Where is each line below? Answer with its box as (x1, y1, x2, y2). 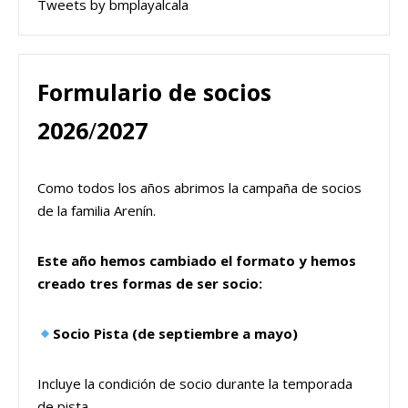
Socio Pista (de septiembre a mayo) (53, 324, 299, 343)
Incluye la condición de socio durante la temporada (37, 374, 352, 393)
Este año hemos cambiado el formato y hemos (37, 251, 356, 270)
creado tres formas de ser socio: (37, 274, 262, 293)
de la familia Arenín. (37, 201, 156, 220)
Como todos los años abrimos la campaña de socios (37, 178, 362, 198)
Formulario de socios (37, 76, 271, 108)
